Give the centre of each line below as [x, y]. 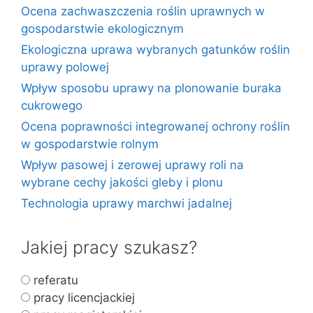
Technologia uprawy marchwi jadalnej [126, 203]
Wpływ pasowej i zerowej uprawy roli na [132, 165]
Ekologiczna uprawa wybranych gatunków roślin [155, 49]
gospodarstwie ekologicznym [102, 28]
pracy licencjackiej [82, 297]
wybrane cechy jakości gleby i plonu [122, 182]
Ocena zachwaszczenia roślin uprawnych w [143, 11]
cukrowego [52, 105]
